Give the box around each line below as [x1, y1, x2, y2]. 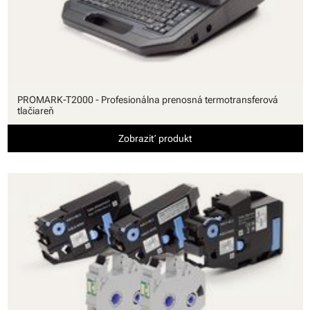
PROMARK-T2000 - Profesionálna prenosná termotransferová [17, 94, 278, 106]
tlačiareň [17, 105, 54, 117]
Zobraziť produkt [118, 133, 192, 145]
